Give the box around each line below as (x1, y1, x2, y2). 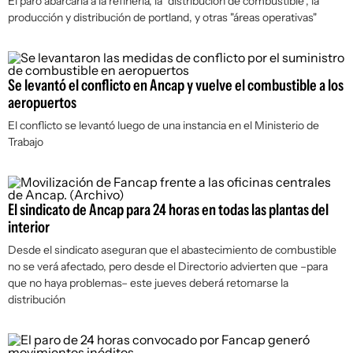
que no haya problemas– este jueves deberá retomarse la (8, 276, 288, 290)
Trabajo (8, 135, 43, 149)
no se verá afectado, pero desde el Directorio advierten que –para (8, 259, 328, 273)
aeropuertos (8, 93, 76, 112)
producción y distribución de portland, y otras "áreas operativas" (8, 10, 317, 24)
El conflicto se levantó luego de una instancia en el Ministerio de (8, 118, 319, 132)
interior (8, 217, 50, 236)
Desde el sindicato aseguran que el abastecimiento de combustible (8, 243, 336, 257)
